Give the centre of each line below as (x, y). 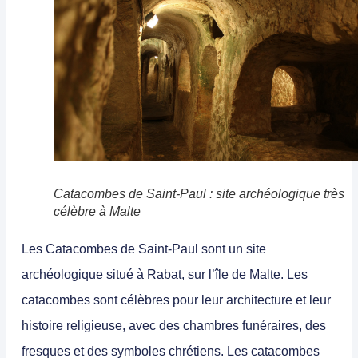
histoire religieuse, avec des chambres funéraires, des (174, 325)
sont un (222, 249)
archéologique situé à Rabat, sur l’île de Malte (151, 274)
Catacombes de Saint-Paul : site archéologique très (199, 193)
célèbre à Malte (97, 211)
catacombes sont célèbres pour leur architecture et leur (176, 300)
